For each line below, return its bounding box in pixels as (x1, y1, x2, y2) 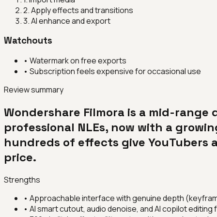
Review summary (4, 84, 63, 95)
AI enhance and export (31, 15, 110, 26)
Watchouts (4, 35, 52, 46)
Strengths (4, 174, 40, 185)
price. (4, 149, 36, 165)
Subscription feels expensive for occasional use (30, 65, 201, 77)
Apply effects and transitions (31, 4, 133, 15)
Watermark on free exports (30, 55, 126, 66)
